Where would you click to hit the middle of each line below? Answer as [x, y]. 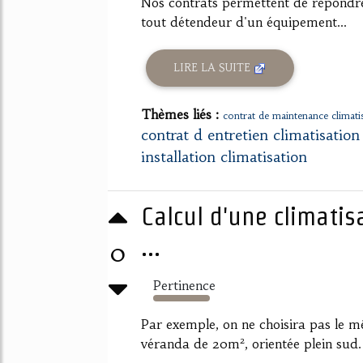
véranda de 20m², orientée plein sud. [251, 343]
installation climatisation [224, 156]
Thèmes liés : [182, 114]
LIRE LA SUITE [214, 68]
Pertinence [184, 285]
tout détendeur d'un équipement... [244, 21]
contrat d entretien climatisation [250, 135]
